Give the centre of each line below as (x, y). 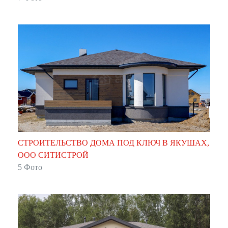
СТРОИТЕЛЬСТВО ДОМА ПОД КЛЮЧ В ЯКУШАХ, (113, 142)
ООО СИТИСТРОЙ (53, 155)
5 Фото (30, 167)
